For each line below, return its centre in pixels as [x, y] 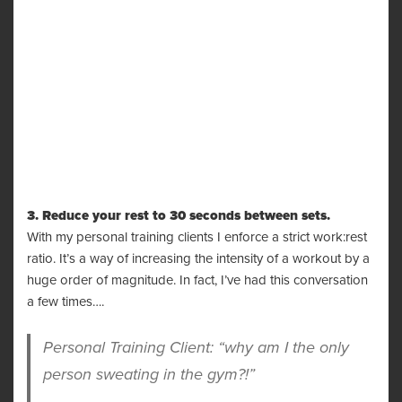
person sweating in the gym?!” [149, 374]
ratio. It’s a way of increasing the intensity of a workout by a [198, 258]
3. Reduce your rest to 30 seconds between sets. [179, 215]
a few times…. [66, 301]
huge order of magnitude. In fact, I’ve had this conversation [197, 280]
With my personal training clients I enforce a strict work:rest [197, 237]
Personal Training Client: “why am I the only [196, 347]
